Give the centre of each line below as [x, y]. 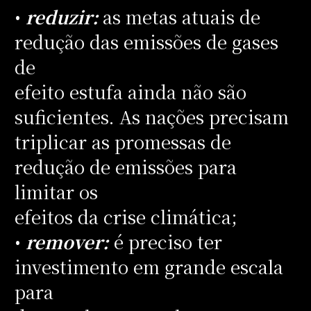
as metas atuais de [181, 16]
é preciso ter [165, 241]
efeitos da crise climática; [126, 216]
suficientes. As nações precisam [151, 116]
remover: [67, 241]
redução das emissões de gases [146, 41]
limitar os [56, 191]
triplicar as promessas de [123, 141]
